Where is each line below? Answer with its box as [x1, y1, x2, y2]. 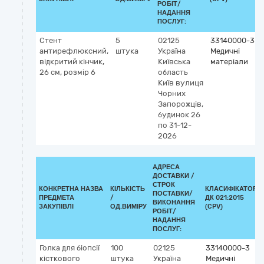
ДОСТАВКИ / [153, 172, 194, 180]
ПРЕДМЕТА [39, 194, 74, 202]
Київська [158, 57, 190, 66]
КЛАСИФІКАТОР [205, 185, 257, 193]
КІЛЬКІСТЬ [110, 185, 145, 193]
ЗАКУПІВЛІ [39, 203, 74, 210]
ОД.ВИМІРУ [110, 203, 147, 210]
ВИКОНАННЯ [153, 199, 195, 206]
